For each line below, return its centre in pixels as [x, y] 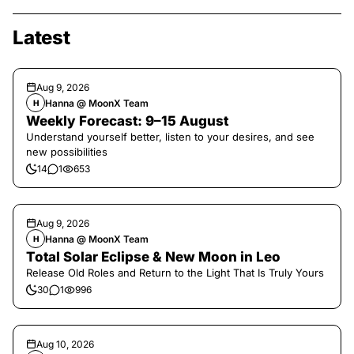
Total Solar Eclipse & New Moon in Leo [153, 257]
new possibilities [67, 152]
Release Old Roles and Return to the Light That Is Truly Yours [175, 273]
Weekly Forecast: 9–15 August [127, 121]
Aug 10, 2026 [65, 344]
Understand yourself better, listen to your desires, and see [170, 137]
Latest [41, 38]
